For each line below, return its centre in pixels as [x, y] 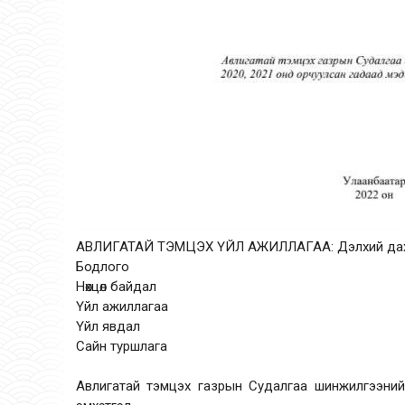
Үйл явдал [108, 326]
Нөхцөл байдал [116, 287]
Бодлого [103, 267]
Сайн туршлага [122, 346]
